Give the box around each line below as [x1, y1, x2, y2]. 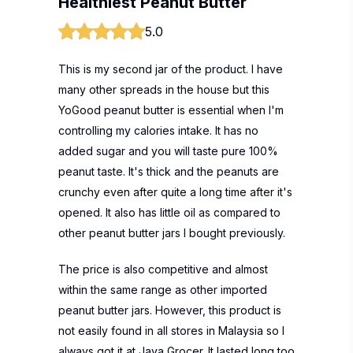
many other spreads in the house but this [58, 83, 269, 96]
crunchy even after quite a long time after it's [58, 185, 292, 199]
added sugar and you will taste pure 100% [58, 144, 278, 158]
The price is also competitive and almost [58, 262, 268, 276]
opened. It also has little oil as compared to [58, 206, 281, 219]
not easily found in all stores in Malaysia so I [58, 324, 284, 337]
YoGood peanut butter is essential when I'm [58, 103, 284, 117]
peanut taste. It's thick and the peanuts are [58, 165, 279, 178]
